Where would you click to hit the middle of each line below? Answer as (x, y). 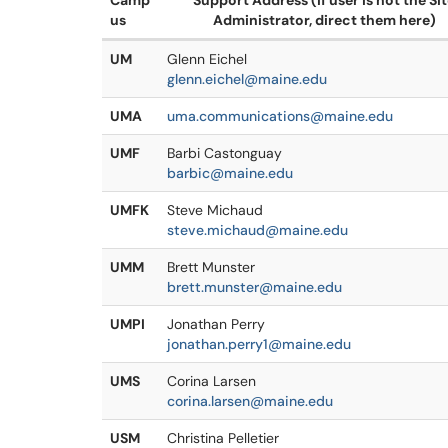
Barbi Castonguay (224, 153)
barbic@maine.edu (230, 173)
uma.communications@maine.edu (280, 116)
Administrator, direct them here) (324, 20)
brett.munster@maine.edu (254, 287)
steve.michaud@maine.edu (257, 230)
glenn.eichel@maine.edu (247, 79)
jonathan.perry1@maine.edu (259, 344)
